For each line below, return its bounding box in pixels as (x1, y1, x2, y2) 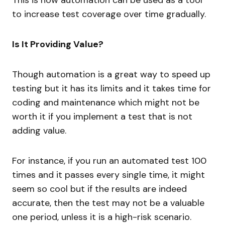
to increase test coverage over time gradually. (12, 8, 206, 20)
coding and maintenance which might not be (12, 96, 199, 108)
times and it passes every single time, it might (12, 168, 205, 181)
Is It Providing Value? (12, 38, 103, 50)
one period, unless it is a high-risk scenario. (12, 210, 191, 223)
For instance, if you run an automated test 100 (12, 154, 206, 167)
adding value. (12, 124, 66, 137)
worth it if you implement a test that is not (12, 110, 192, 123)
